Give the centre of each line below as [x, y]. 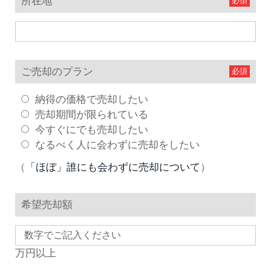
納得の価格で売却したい [92, 99]
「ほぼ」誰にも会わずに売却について [113, 167]
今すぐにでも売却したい [92, 129]
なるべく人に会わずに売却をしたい [117, 145]
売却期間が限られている [92, 114]
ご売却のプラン [57, 71]
